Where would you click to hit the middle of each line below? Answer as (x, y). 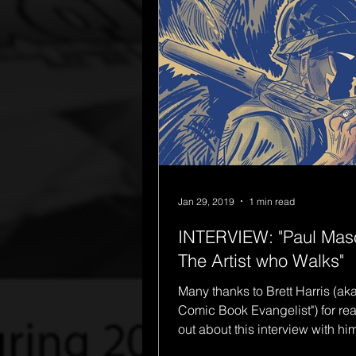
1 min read (272, 201)
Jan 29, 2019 (206, 201)
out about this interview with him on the (258, 329)
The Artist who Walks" (261, 261)
